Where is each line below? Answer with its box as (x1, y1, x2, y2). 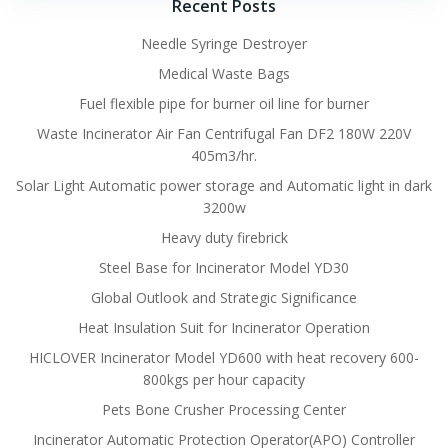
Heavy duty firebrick (160, 228, 288, 248)
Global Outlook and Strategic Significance (91, 288, 357, 308)
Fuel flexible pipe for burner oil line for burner (79, 94, 369, 114)
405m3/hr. (191, 146, 257, 166)
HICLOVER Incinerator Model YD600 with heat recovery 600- (29, 348, 419, 368)
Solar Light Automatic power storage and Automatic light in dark (16, 176, 432, 196)
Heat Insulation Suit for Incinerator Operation (78, 318, 370, 338)
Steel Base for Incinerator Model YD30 (99, 258, 349, 278)
